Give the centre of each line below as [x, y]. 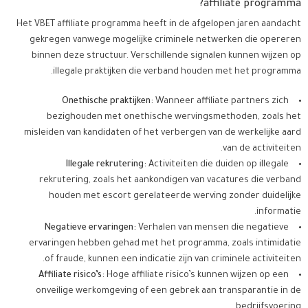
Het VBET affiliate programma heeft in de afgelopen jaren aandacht [159, 25]
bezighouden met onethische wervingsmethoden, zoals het [174, 118]
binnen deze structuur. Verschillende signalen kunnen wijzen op [166, 57]
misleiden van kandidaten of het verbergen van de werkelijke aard [163, 134]
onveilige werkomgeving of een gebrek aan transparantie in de [168, 292]
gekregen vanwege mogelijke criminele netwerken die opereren [165, 41]
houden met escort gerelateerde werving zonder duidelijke [175, 197]
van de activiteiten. [262, 150]
